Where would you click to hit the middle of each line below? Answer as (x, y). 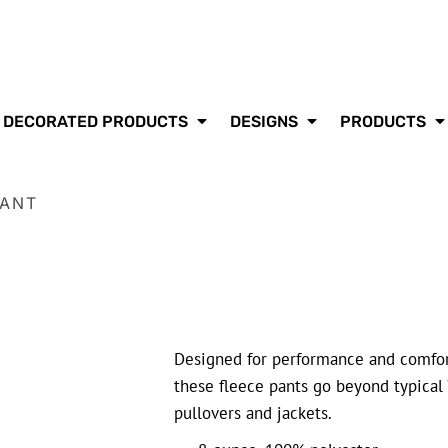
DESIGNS (265, 121)
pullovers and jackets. (253, 413)
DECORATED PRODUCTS (97, 121)
